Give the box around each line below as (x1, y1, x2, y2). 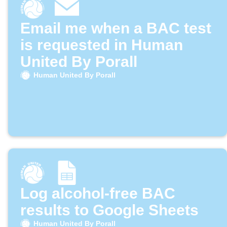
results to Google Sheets (20, 202, 199, 219)
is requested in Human (20, 36, 183, 54)
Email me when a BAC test (20, 20, 211, 37)
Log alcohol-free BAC (20, 185, 175, 202)
